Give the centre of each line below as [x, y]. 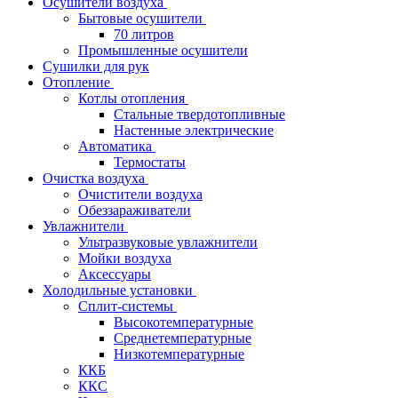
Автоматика [117, 147]
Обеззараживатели [135, 211]
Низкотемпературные [179, 354]
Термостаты [150, 163]
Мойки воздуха [125, 259]
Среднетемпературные [183, 338]
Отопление [78, 83]
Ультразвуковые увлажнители [168, 243]
